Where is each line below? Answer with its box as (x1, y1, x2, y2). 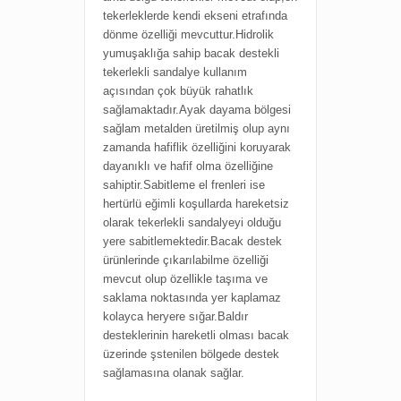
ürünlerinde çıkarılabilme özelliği (103, 253, 269, 267)
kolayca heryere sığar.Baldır (103, 310, 248, 323)
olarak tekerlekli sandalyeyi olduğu (103, 216, 281, 229)
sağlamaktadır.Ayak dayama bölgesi (103, 103, 291, 116)
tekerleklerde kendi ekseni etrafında (103, 9, 287, 22)
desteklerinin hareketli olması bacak (103, 328, 289, 342)
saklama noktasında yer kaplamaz (103, 291, 281, 304)
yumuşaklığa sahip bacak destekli (103, 47, 279, 60)
